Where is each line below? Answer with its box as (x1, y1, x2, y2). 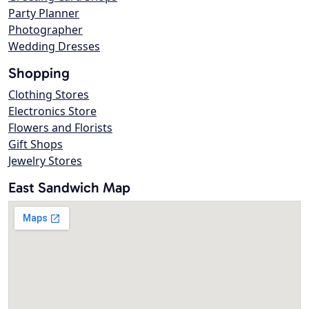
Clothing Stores (8, 87, 89, 103)
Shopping (8, 64, 70, 82)
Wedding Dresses (8, 39, 100, 54)
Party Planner (8, 6, 79, 21)
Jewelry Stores (8, 153, 82, 169)
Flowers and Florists (8, 120, 112, 136)
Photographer (8, 22, 83, 38)
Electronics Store (8, 103, 97, 119)
